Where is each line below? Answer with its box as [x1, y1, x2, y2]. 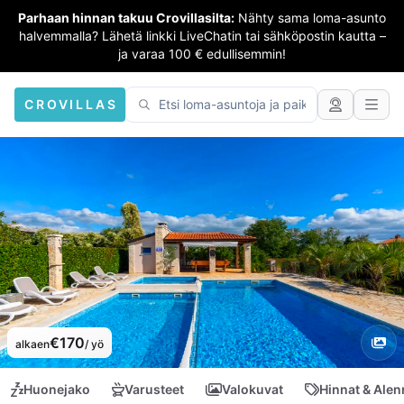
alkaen [15, 337, 50, 351]
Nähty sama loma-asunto [238, 10, 386, 25]
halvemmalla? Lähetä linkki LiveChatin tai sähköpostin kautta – [18, 28, 386, 43]
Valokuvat [222, 381, 283, 397]
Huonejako [23, 381, 90, 397]
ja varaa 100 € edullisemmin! [118, 46, 286, 61]
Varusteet [124, 381, 184, 397]
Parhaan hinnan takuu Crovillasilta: [18, 10, 234, 25]
